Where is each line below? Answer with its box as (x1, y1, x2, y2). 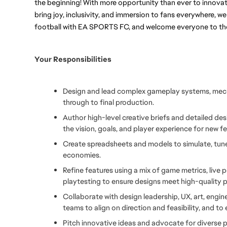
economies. (63, 150, 101, 160)
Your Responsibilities (34, 54, 111, 64)
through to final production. (63, 97, 154, 107)
